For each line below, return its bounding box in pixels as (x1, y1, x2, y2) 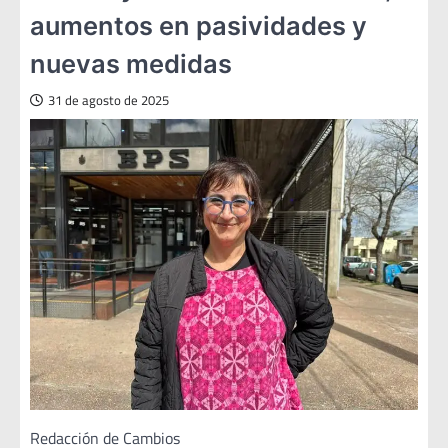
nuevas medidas (30, 48, 232, 80)
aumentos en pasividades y (30, 10, 367, 42)
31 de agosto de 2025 (48, 91, 169, 111)
